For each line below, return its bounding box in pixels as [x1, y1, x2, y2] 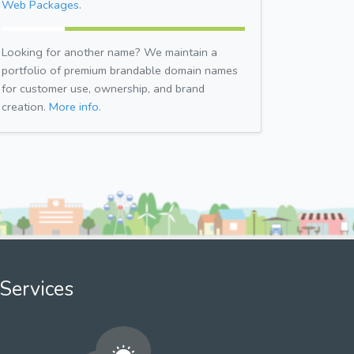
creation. [2, 98, 49, 115]
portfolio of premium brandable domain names [2, 62, 238, 78]
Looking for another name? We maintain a [2, 43, 217, 60]
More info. [49, 98, 101, 115]
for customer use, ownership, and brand [2, 80, 205, 96]
